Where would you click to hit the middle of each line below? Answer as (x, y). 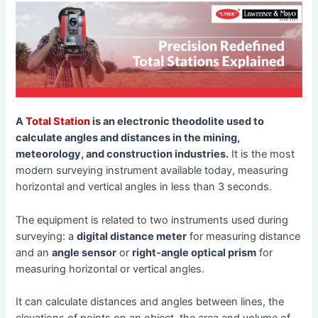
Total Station (58, 122)
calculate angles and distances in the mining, (128, 138)
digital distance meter (132, 236)
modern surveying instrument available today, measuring (152, 171)
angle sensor (84, 252)
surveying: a (46, 236)
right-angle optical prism (194, 252)
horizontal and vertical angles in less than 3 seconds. (144, 187)
